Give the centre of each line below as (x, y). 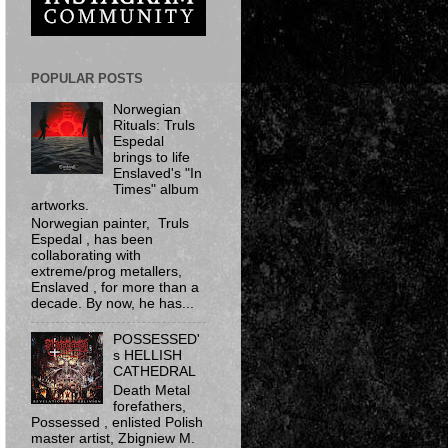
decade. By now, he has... (112, 304)
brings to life (152, 157)
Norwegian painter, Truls (110, 224)
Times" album (156, 189)
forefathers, (150, 406)
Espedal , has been (92, 240)
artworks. (60, 205)
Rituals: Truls (154, 125)
